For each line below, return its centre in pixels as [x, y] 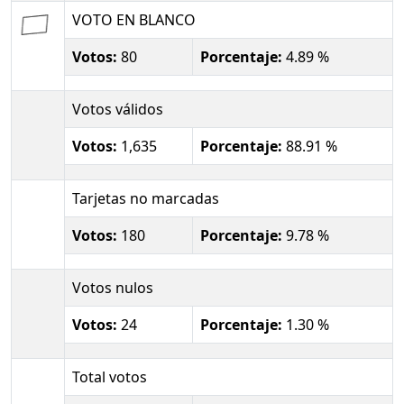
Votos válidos [118, 109]
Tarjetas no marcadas [146, 198]
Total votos [110, 377]
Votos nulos [113, 288]
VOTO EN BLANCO [134, 20]
